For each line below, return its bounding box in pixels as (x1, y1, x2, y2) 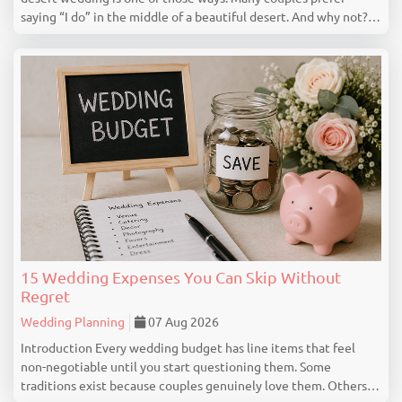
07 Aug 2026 (145, 315, 219, 330)
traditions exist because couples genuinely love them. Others (21, 379, 367, 394)
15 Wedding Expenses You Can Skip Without (21, 268, 341, 287)
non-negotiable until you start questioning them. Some (21, 360, 331, 375)
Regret (21, 287, 70, 306)
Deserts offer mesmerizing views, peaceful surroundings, (21, 29, 341, 44)
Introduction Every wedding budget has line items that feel (21, 341, 95, 356)
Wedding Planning (21, 315, 125, 330)
